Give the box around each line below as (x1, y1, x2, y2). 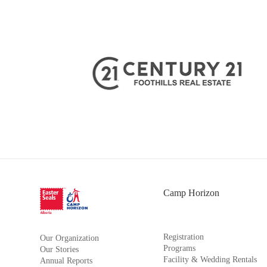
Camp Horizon (163, 188, 219, 198)
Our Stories (40, 244, 79, 254)
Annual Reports (40, 256, 93, 265)
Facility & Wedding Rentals (163, 255, 257, 264)
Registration (163, 232, 204, 241)
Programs (163, 244, 195, 253)
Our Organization (40, 233, 100, 243)
